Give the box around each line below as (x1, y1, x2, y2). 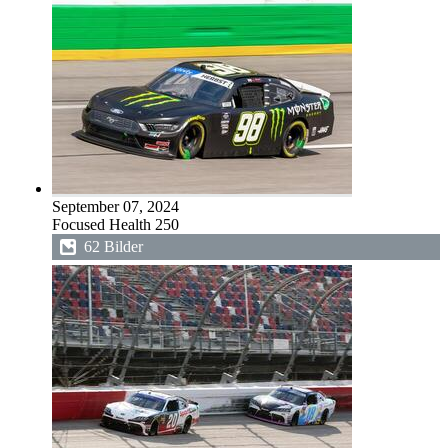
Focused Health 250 (52, 216, 179, 233)
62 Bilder (84, 238, 143, 255)
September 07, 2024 (52, 198, 179, 215)
